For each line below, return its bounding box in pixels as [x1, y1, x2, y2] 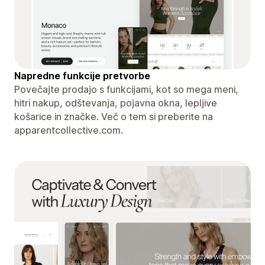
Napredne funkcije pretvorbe [14, 69, 150, 82]
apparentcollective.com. [14, 124, 123, 136]
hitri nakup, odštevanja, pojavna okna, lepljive [14, 96, 217, 109]
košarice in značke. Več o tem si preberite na [14, 110, 213, 122]
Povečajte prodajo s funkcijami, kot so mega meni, [14, 83, 238, 95]
